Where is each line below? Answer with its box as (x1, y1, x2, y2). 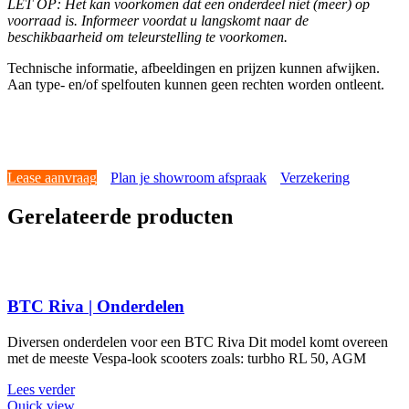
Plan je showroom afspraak (110, 169, 267, 185)
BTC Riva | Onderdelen (7, 297, 184, 317)
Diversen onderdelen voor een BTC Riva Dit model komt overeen (7, 333, 388, 350)
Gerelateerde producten (7, 204, 233, 228)
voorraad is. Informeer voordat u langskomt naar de (7, 13, 309, 29)
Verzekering (280, 169, 350, 185)
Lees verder (7, 381, 75, 397)
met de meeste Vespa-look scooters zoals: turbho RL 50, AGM (7, 350, 366, 366)
